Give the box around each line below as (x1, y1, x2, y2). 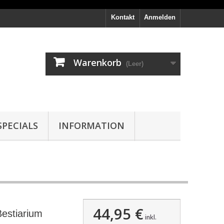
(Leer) (126, 60, 143, 67)
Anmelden (144, 13, 175, 21)
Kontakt (111, 13, 134, 21)
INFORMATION (58, 119, 124, 131)
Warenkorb (73, 56, 121, 68)
